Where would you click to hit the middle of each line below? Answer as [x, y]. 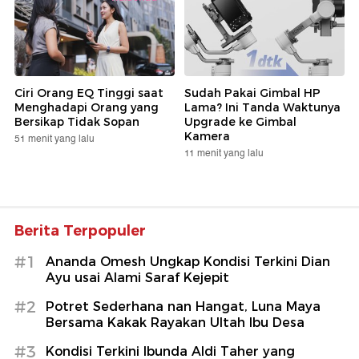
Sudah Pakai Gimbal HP [252, 93]
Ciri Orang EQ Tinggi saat [89, 93]
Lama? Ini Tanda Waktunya [262, 107]
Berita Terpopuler [80, 230]
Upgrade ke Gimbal [240, 121]
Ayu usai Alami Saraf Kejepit [137, 277]
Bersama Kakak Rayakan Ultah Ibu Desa [175, 322]
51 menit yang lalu [54, 139]
